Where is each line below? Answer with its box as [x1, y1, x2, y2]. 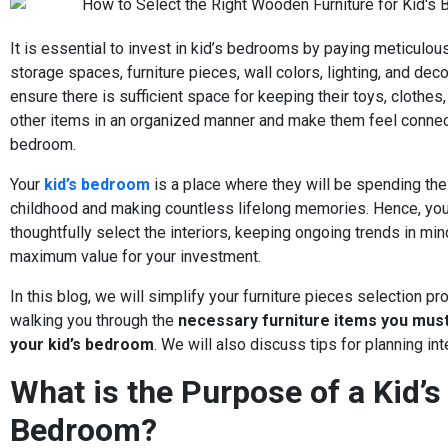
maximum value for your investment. [10, 246, 261, 266]
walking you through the [10, 310, 178, 330]
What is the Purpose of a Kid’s [10, 372, 441, 411]
